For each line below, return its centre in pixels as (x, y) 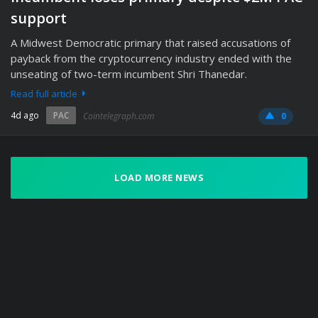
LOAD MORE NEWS (159, 177)
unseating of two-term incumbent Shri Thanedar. (129, 74)
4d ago (25, 115)
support (39, 18)
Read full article (45, 94)
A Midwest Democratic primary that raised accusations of (150, 43)
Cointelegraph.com (119, 116)
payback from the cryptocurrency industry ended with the (151, 58)
